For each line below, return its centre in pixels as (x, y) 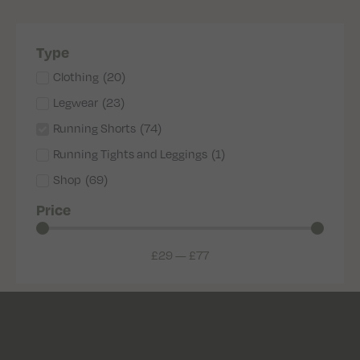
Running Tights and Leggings (130, 154)
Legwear (76, 102)
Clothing (76, 77)
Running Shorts (94, 128)
